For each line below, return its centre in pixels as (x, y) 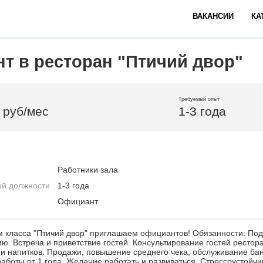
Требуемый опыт (199, 99)
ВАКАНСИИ (213, 16)
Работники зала (88, 170)
